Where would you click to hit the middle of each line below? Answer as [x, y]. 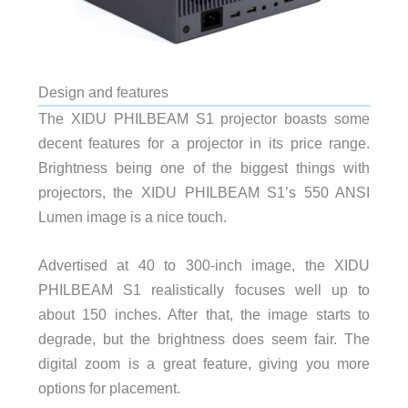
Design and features [103, 92]
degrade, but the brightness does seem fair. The [204, 338]
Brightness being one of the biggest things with [204, 167]
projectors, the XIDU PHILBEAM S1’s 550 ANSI [204, 192]
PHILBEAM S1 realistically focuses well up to [204, 289]
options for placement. [109, 388]
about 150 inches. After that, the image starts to [204, 314]
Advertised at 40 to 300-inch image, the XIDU [204, 265]
